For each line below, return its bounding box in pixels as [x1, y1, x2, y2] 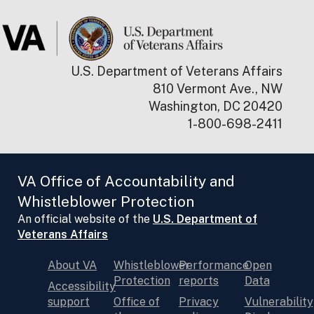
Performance [179, 258, 249, 272]
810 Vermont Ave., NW [153, 81, 283, 96]
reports [179, 273, 219, 287]
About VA [48, 258, 97, 272]
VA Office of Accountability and [18, 172, 235, 190]
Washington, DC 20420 [149, 98, 283, 114]
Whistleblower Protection [18, 192, 194, 210]
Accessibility [48, 279, 116, 293]
